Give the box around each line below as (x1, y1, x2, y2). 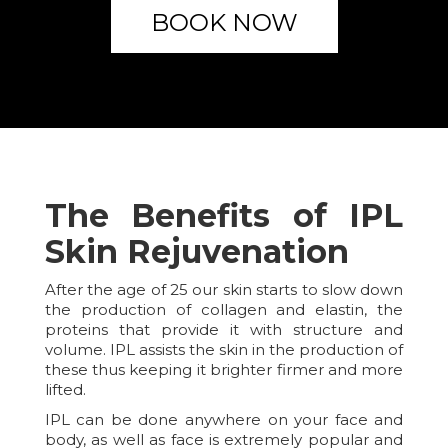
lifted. (44, 380, 86, 400)
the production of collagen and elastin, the (44, 300, 404, 320)
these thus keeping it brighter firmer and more (44, 360, 404, 380)
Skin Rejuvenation (44, 232, 349, 272)
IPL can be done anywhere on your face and (44, 410, 404, 430)
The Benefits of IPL (44, 196, 404, 236)
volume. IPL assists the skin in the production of (44, 340, 404, 360)
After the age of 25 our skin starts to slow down (44, 280, 404, 300)
